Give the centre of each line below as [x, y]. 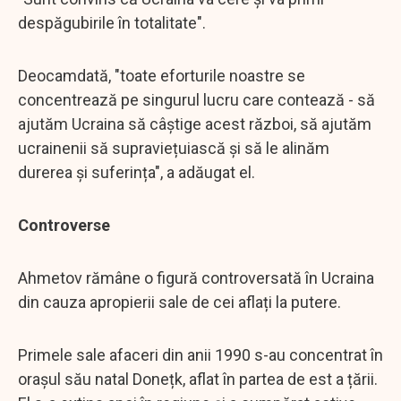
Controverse [64, 225]
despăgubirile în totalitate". [112, 22]
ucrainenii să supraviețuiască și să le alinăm [174, 148]
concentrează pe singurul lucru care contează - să [196, 99]
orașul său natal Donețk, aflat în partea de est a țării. [198, 379]
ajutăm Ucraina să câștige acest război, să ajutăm [195, 124]
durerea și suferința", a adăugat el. [137, 172]
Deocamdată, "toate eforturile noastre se [162, 75]
